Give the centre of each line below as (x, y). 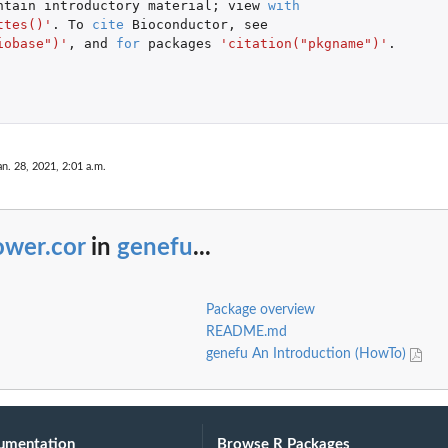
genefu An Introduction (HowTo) (307, 353)
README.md (246, 331)
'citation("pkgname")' (303, 43)
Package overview (260, 309)
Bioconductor (179, 24)
